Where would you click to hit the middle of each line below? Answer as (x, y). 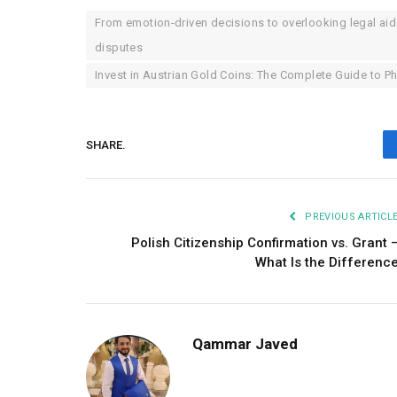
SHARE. (106, 144)
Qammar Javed (245, 344)
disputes (119, 48)
